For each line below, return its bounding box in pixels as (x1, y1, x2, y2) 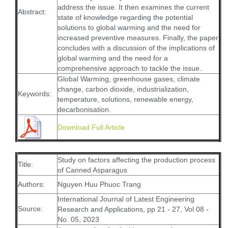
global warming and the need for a (58, 54, 168, 62)
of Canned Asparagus (58, 166, 127, 174)
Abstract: (18, 8, 46, 16)
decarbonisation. (58, 105, 111, 113)
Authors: (18, 180, 45, 188)
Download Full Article (58, 123, 125, 131)
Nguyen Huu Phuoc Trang (58, 180, 141, 188)
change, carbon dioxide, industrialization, (58, 85, 189, 93)
